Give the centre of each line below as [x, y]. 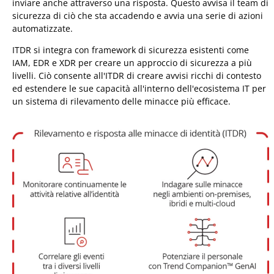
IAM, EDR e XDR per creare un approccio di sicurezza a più [132, 62]
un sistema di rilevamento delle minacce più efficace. [121, 101]
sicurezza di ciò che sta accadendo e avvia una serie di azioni [138, 15]
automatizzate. [43, 28]
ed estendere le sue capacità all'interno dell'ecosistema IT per [139, 88]
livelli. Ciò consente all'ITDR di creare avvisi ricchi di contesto [137, 75]
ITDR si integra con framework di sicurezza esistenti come [131, 50]
